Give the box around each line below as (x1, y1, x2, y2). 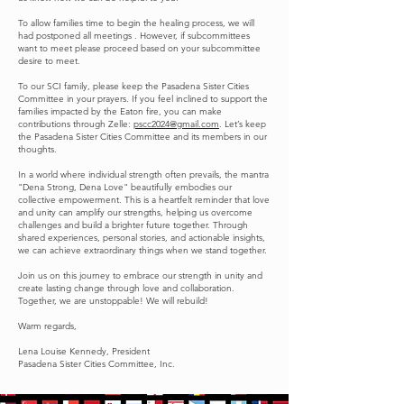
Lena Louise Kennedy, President (18, 345, 150, 357)
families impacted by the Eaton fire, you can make (18, 106, 222, 117)
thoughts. (18, 143, 57, 155)
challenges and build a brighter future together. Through (18, 219, 248, 231)
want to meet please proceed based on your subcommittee (18, 42, 261, 54)
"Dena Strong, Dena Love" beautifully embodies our (18, 181, 232, 193)
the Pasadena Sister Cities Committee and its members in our (18, 131, 267, 142)
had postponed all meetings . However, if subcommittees (18, 30, 250, 41)
